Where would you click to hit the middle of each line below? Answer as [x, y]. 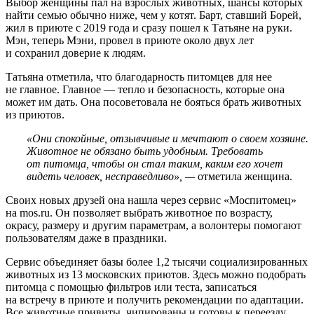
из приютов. [35, 114]
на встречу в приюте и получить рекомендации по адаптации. [155, 299]
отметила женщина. [244, 176]
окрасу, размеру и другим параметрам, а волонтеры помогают [153, 225]
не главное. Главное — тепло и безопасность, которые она [145, 89]
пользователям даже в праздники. [86, 238]
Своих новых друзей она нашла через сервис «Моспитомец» [151, 200]
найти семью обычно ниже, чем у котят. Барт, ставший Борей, [153, 15]
